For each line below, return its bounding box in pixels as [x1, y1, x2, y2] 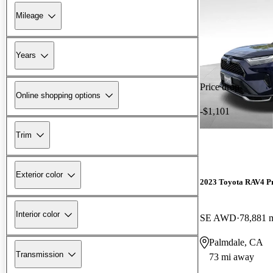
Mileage [16, 11, 43, 21]
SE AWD [200, 212, 236, 223]
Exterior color [16, 170, 63, 180]
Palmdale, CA [209, 236, 263, 247]
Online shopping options [16, 90, 101, 100]
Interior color [16, 210, 60, 219]
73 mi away [209, 251, 254, 262]
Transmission [16, 249, 63, 259]
